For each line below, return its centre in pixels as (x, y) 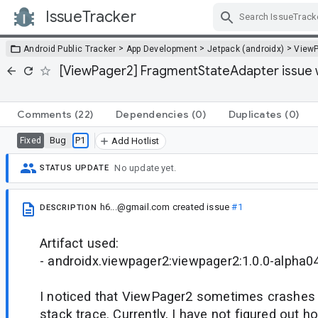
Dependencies (152, 114)
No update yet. (146, 168)
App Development (162, 49)
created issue (201, 207)
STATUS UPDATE (75, 168)
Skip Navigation (213, 29)
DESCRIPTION (68, 207)
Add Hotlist (135, 141)
